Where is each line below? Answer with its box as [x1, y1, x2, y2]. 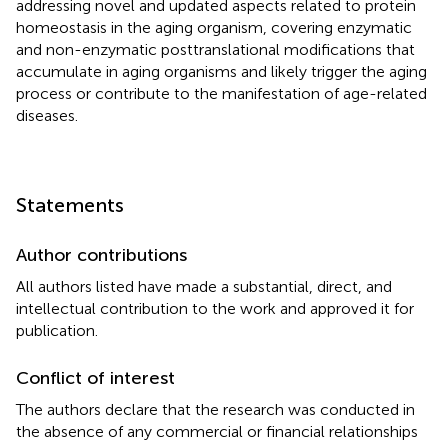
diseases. [16, 105, 78, 125]
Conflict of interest [16, 366, 175, 389]
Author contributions [16, 243, 187, 266]
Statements [16, 192, 124, 217]
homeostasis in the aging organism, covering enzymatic [16, 17, 412, 37]
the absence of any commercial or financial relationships [16, 421, 418, 441]
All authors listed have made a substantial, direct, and [16, 276, 392, 296]
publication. [16, 320, 98, 340]
